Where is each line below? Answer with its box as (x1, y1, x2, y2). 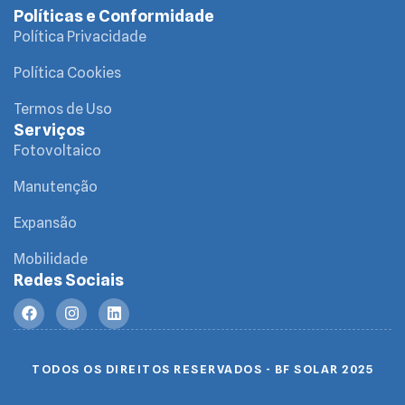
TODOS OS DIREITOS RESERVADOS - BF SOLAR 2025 (32, 361, 373, 376)
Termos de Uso (14, 99, 112, 118)
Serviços (14, 119, 85, 139)
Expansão (14, 213, 77, 231)
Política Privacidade (14, 27, 146, 45)
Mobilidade (14, 250, 88, 268)
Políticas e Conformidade (14, 5, 214, 25)
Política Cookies (14, 63, 121, 81)
